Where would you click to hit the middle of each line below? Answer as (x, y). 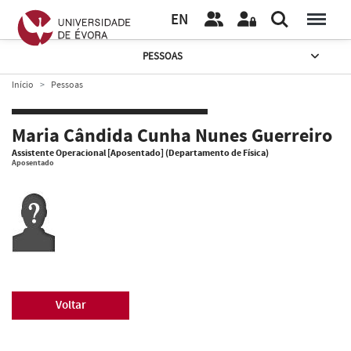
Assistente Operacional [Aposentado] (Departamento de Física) (140, 153)
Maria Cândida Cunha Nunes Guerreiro (172, 136)
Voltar (71, 305)
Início (23, 85)
